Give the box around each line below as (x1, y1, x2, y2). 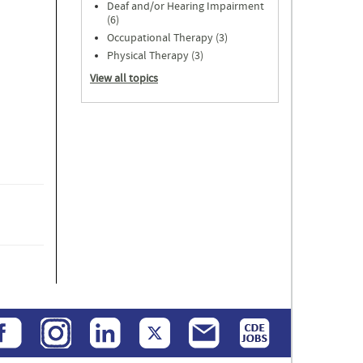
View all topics (90, 70, 158, 86)
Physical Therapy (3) (107, 49, 203, 63)
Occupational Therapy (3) (107, 31, 228, 45)
